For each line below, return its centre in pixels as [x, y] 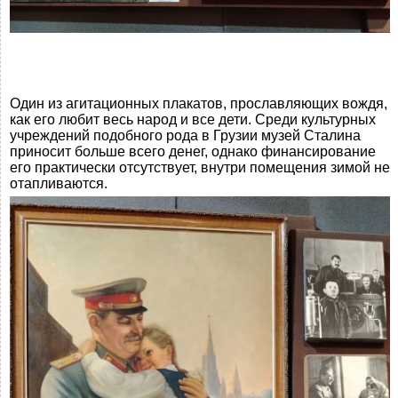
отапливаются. [59, 183]
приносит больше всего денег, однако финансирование [193, 151]
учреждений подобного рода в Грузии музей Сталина [185, 135]
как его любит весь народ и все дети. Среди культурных [193, 119]
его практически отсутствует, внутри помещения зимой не [200, 167]
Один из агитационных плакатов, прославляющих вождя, [199, 103]
